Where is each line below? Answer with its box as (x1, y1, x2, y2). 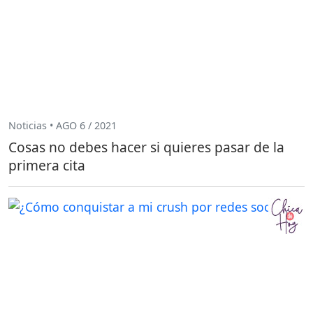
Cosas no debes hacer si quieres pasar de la (8, 138, 284, 157)
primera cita (8, 156, 85, 175)
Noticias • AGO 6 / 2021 (8, 118, 117, 132)
